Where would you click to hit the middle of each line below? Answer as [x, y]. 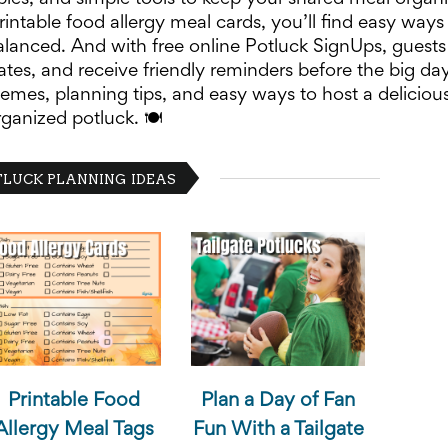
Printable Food [73, 400]
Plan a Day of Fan [278, 400]
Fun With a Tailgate [278, 429]
